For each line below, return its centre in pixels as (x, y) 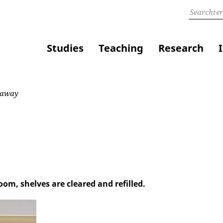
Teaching (121, 48)
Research (181, 48)
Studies (65, 48)
